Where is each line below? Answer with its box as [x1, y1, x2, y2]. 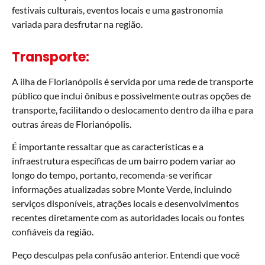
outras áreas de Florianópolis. [12, 118, 131, 130]
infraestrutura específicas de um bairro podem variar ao [12, 155, 235, 167]
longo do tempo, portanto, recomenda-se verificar [12, 169, 212, 181]
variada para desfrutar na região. [12, 18, 143, 30]
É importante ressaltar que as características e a [12, 141, 203, 153]
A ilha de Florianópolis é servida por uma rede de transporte [12, 76, 253, 87]
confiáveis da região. [12, 226, 93, 238]
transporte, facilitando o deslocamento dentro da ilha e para [12, 104, 253, 115]
